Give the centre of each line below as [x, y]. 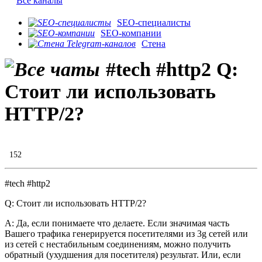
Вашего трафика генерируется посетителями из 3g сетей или [126, 234]
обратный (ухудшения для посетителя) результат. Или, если [123, 255]
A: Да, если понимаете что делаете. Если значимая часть [117, 223]
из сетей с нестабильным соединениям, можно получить [118, 244]
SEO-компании [131, 33]
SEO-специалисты [154, 23]
